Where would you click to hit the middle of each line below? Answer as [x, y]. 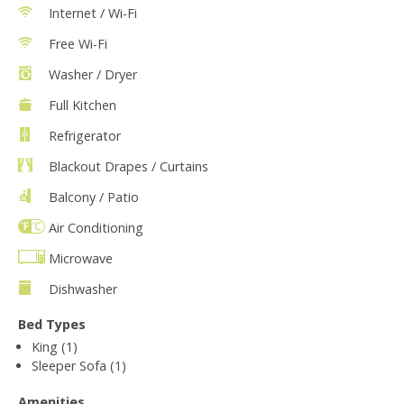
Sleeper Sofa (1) [79, 365]
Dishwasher [83, 289]
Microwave [81, 258]
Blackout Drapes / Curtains [129, 166]
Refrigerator [85, 135]
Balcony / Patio [94, 197]
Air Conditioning [96, 227]
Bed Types [52, 324]
